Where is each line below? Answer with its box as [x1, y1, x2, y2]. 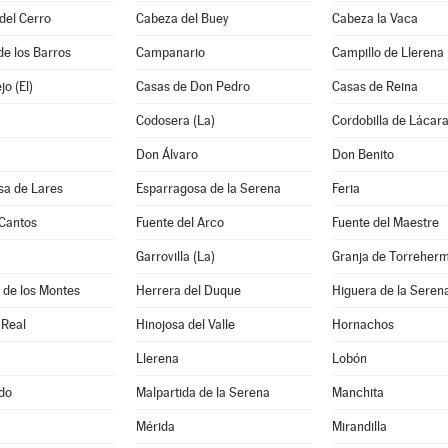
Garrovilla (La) [135, 249, 215, 264]
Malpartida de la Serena [135, 385, 270, 400]
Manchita [331, 385, 384, 400]
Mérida [135, 419, 175, 434]
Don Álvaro [135, 147, 198, 162]
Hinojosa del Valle [135, 317, 235, 332]
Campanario [135, 45, 205, 60]
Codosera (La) [135, 113, 215, 128]
